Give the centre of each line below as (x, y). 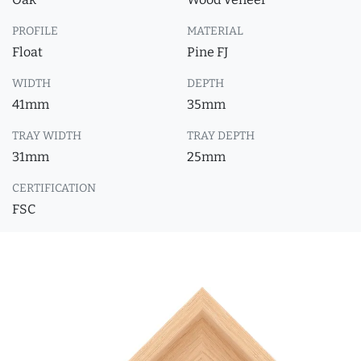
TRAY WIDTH (47, 136)
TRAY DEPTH (221, 136)
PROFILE (35, 31)
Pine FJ (207, 52)
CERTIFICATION (54, 188)
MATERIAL (215, 31)
